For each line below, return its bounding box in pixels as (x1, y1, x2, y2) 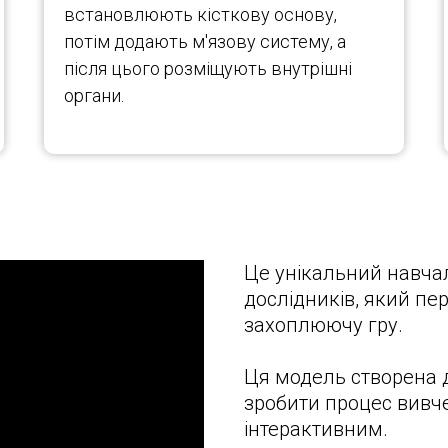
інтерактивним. (244, 417, 388, 441)
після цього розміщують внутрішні (64, 58, 352, 79)
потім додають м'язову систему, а (64, 31, 346, 52)
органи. (64, 85, 124, 106)
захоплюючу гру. (244, 313, 403, 337)
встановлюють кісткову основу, (64, 4, 337, 25)
